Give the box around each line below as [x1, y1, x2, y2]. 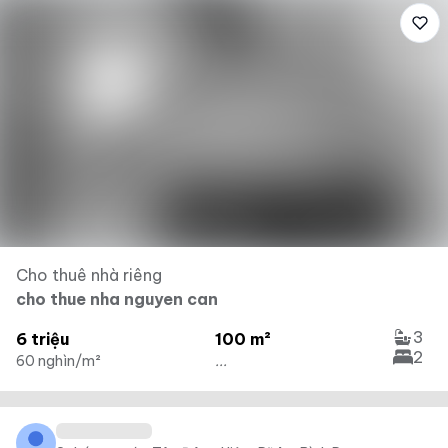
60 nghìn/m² [16, 352, 101, 370]
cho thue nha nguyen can [16, 289, 218, 309]
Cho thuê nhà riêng [16, 265, 162, 285]
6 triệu [16, 329, 69, 349]
